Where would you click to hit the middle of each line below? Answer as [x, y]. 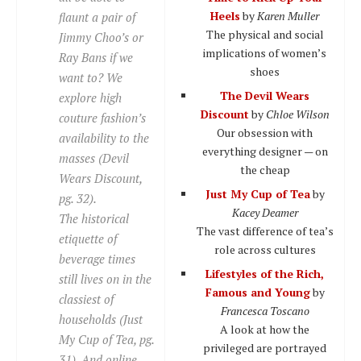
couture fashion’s [102, 117]
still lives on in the [105, 278]
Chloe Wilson [297, 114]
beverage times [97, 258]
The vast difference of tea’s [265, 230]
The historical [94, 218]
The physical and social [265, 34]
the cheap [265, 169]
